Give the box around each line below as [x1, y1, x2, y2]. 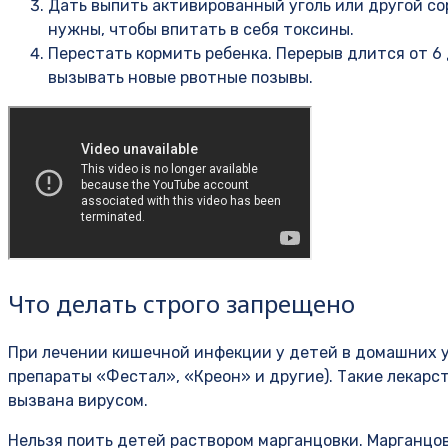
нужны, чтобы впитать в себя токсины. [48, 19, 354, 39]
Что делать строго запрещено [8, 286, 355, 320]
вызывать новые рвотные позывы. [48, 67, 313, 87]
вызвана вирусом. [8, 390, 148, 410]
